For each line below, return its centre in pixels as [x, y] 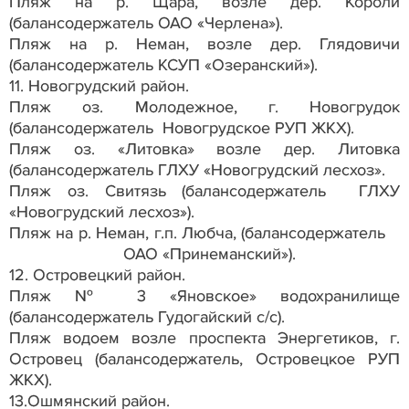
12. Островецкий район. [97, 274]
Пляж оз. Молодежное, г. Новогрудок [204, 106]
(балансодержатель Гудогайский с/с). [147, 316]
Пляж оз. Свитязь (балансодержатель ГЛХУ [204, 190]
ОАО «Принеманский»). [152, 253]
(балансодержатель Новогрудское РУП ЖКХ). [182, 127]
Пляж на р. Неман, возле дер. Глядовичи [204, 43]
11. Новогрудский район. [99, 85]
